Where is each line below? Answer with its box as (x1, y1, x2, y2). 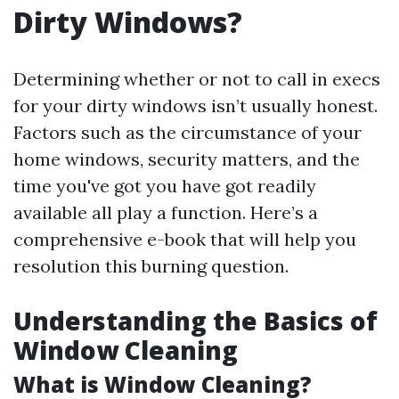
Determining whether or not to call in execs (13, 68, 380, 90)
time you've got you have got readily (13, 175, 316, 197)
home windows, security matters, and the (13, 148, 360, 170)
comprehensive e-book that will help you (13, 228, 356, 250)
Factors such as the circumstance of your (13, 121, 362, 143)
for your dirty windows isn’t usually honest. (13, 94, 378, 117)
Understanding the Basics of (13, 304, 378, 338)
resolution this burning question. (13, 255, 289, 277)
